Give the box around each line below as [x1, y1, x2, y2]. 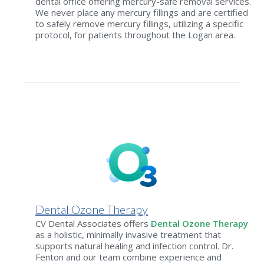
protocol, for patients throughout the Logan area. [35, 28, 235, 41]
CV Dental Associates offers [35, 217, 151, 229]
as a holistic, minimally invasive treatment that [35, 229, 221, 240]
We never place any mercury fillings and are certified [35, 6, 248, 18]
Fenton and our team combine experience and [35, 251, 222, 263]
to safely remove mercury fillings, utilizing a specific [35, 17, 243, 29]
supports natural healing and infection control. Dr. [35, 240, 233, 252]
